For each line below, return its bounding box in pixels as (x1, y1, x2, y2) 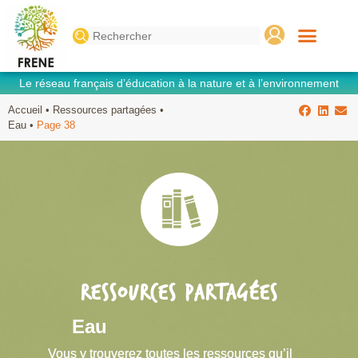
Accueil (8, 103, 42, 116)
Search (70, 24, 112, 38)
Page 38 (37, 118, 75, 131)
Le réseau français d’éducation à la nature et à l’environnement (19, 76, 339, 89)
